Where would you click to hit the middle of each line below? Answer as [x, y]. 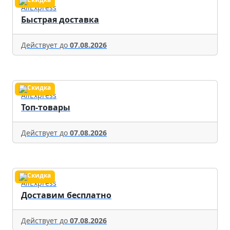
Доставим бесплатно [66, 195]
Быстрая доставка [60, 20]
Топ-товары [46, 108]
